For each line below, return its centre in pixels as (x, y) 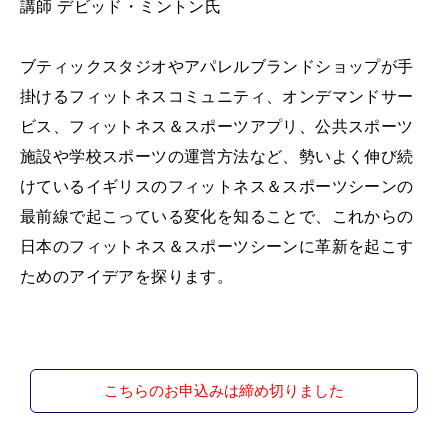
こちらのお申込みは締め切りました (224, 390)
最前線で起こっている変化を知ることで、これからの (217, 216)
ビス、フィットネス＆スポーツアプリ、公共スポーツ (217, 126)
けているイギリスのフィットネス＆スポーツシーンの (217, 186)
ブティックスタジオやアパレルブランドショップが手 (217, 66)
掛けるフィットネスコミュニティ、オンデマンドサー (217, 96)
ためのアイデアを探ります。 (127, 276)
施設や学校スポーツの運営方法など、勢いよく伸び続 (217, 156)
